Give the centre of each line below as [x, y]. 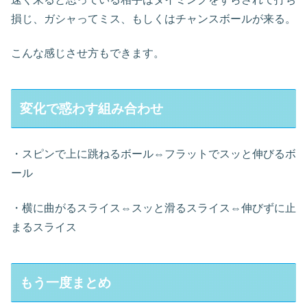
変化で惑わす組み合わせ [92, 108]
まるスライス [44, 227]
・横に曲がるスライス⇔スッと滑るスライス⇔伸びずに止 [153, 208]
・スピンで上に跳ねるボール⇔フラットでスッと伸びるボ [153, 154]
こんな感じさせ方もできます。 [88, 53]
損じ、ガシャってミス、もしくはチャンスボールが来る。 [153, 19]
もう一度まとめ [66, 282]
